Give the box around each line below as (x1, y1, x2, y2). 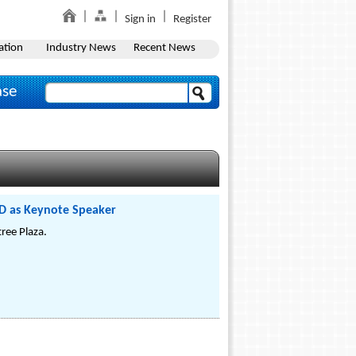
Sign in (125, 14, 156, 25)
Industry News (45, 42, 116, 54)
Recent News (133, 42, 195, 54)
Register (173, 14, 211, 25)
